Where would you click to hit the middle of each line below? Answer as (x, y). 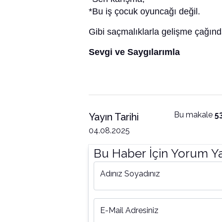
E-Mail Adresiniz (129, 211)
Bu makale (194, 115)
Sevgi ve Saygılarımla (134, 52)
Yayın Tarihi (114, 117)
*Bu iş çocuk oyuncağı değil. (144, 12)
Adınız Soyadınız (130, 174)
